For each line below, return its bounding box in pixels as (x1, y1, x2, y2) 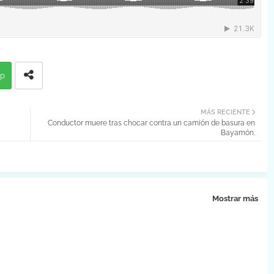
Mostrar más (212, 194, 258, 203)
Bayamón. (220, 128, 255, 137)
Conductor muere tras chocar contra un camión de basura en (47, 119, 255, 127)
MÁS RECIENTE (200, 108, 250, 116)
